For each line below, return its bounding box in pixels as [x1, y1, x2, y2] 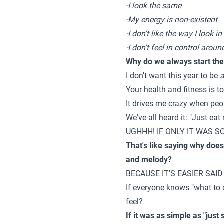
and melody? [126, 155, 172, 164]
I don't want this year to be [126, 71, 220, 80]
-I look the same [126, 1, 181, 10]
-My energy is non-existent [126, 15, 217, 24]
